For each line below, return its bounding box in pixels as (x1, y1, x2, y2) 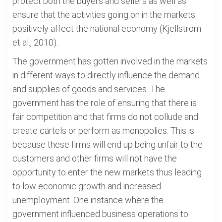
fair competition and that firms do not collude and (12, 111, 198, 122)
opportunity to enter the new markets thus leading (12, 167, 202, 177)
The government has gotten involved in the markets (12, 56, 208, 66)
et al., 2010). (12, 37, 58, 48)
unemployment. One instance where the (12, 195, 164, 205)
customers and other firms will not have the (12, 153, 177, 164)
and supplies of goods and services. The (12, 84, 165, 94)
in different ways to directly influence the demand (12, 70, 200, 80)
